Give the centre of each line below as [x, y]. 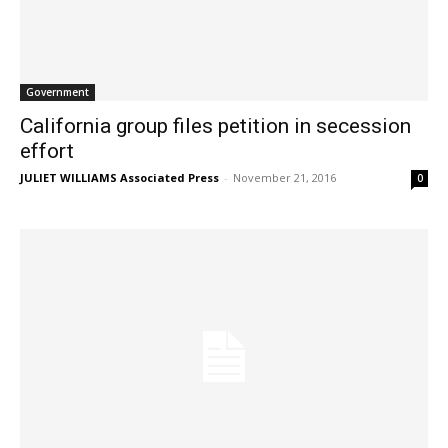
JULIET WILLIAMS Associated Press [119, 178]
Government [57, 92]
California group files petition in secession [215, 126]
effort [47, 151]
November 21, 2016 [284, 178]
